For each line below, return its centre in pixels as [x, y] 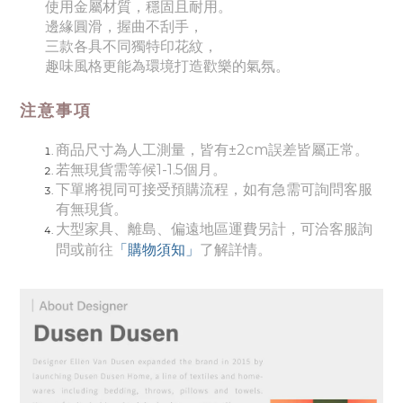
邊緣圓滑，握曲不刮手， [124, 27]
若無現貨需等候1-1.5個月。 [141, 170]
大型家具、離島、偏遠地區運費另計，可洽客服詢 [214, 229]
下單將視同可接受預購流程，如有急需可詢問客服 [214, 189]
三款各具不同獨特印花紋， [131, 46]
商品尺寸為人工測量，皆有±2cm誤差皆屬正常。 [212, 150]
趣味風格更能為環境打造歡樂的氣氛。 [167, 66]
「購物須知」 [157, 249]
